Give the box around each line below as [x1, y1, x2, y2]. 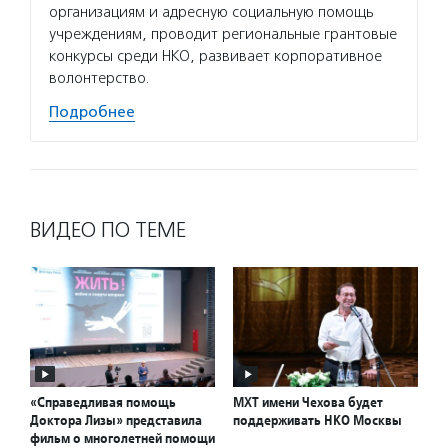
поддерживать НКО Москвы [233, 411, 402, 430]
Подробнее [49, 103, 135, 121]
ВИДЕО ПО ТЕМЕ [30, 217, 186, 243]
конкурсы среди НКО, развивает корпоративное [49, 47, 382, 65]
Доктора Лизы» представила [30, 411, 202, 430]
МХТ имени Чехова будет [233, 393, 383, 412]
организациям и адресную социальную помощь [49, 3, 373, 21]
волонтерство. [49, 69, 150, 87]
